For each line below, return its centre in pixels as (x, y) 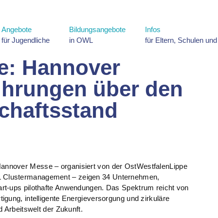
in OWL (81, 40)
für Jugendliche (26, 40)
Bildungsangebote (97, 29)
